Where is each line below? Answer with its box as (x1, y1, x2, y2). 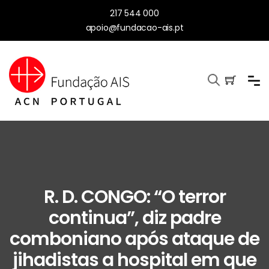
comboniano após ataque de (10, 226, 259, 252)
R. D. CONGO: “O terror (43, 184, 226, 210)
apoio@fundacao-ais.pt (85, 22, 184, 34)
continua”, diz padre (48, 205, 221, 231)
